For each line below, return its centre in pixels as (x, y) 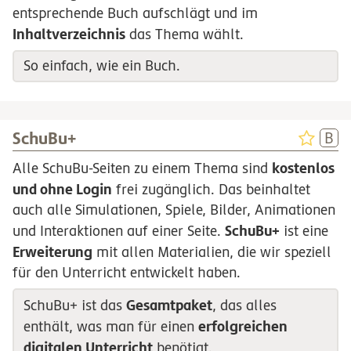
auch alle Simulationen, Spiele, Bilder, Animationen (174, 210)
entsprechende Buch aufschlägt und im (135, 13)
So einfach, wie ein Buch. (101, 66)
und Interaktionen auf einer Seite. (119, 231)
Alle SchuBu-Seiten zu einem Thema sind (142, 168)
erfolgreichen (242, 326)
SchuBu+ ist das (74, 305)
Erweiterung (52, 252)
